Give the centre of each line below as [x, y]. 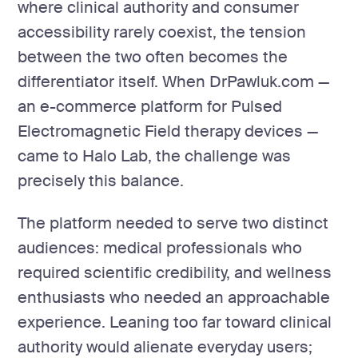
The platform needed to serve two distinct [173, 223]
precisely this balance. [101, 181]
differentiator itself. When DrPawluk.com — [174, 82]
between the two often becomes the [153, 57]
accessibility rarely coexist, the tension [162, 32]
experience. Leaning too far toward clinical [175, 322]
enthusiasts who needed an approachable [174, 297]
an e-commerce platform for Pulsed [150, 106]
